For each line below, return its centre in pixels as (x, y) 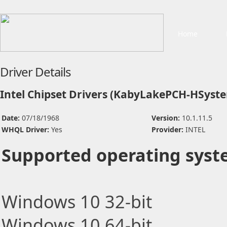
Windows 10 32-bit (77, 202)
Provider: (168, 129)
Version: (167, 118)
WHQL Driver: (26, 129)
